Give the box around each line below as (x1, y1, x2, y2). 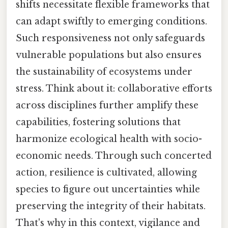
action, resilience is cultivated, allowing (16, 167, 197, 179)
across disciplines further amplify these (16, 100, 198, 111)
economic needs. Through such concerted (16, 150, 212, 162)
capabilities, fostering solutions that (16, 117, 181, 128)
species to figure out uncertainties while (16, 184, 200, 195)
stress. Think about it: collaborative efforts (16, 83, 212, 95)
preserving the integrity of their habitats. (16, 201, 206, 212)
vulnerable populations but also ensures (16, 49, 202, 61)
